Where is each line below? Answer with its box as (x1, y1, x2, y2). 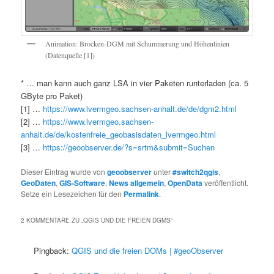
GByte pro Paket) (21, 89, 83, 102)
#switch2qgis (172, 166, 219, 177)
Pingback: (34, 245, 72, 256)
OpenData (168, 177, 203, 188)
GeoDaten (21, 177, 56, 188)
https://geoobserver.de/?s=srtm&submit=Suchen (43, 141, 215, 153)
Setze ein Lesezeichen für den (21, 188, 124, 199)
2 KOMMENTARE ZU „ (21, 216, 84, 224)
